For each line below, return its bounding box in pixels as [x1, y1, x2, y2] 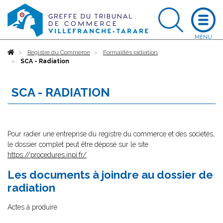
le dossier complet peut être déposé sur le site [7, 140, 148, 148]
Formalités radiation [103, 49, 158, 56]
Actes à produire [7, 203, 57, 211]
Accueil [14, 49, 35, 56]
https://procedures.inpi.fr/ [7, 151, 87, 159]
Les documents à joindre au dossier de [7, 168, 213, 181]
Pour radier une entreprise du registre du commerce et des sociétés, [7, 130, 215, 138]
